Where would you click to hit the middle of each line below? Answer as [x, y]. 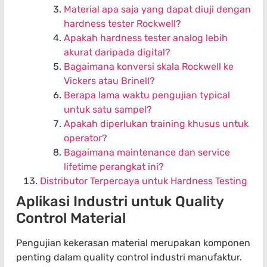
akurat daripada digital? [117, 52]
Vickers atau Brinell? [109, 81]
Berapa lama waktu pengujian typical [147, 95]
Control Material [71, 218]
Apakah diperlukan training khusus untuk [156, 124]
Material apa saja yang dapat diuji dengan [157, 10]
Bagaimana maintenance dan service [147, 153]
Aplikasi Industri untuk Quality [120, 202]
